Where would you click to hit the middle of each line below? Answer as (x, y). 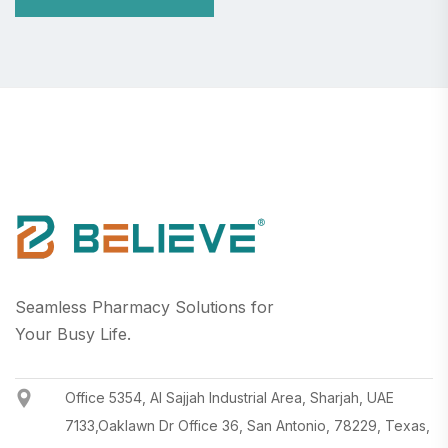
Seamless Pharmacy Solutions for (144, 307)
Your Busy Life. (73, 334)
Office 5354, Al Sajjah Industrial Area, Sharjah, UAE (230, 398)
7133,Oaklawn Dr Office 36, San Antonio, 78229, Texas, (248, 426)
